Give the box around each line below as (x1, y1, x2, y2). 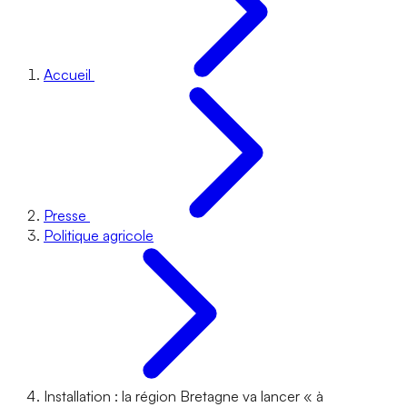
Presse (44, 206, 86, 224)
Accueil (44, 65, 91, 84)
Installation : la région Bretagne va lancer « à (44, 387, 323, 405)
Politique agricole (44, 226, 154, 244)
